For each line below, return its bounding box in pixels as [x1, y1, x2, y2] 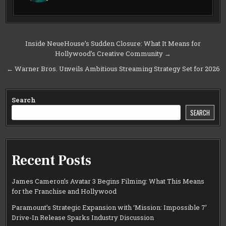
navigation [5, 50, 76, 69]
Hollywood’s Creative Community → [55, 49, 171, 59]
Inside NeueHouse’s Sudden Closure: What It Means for [25, 39, 201, 48]
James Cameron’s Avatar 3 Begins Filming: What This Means [12, 176, 205, 186]
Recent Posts [12, 151, 92, 170]
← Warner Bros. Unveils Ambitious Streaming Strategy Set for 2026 [6, 64, 220, 74]
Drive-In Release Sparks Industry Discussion [12, 212, 154, 222]
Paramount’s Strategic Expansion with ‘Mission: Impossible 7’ [12, 202, 207, 212]
